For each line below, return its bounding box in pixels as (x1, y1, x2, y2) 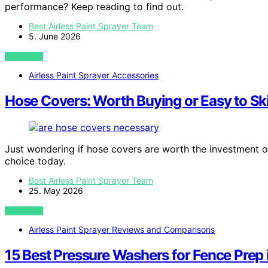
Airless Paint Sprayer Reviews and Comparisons (29, 224, 215, 235)
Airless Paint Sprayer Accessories (29, 70, 159, 81)
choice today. (5, 155, 66, 167)
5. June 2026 (29, 31, 81, 42)
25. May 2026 (29, 185, 83, 196)
